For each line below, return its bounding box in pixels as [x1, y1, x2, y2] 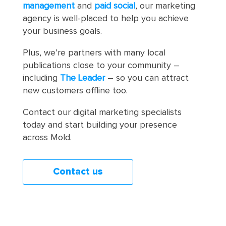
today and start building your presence [22, 120, 177, 130]
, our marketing [135, 1, 195, 11]
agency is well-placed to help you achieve [22, 14, 189, 23]
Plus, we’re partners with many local [22, 48, 165, 58]
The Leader [60, 73, 105, 83]
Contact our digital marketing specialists [22, 107, 182, 117]
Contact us [52, 166, 103, 177]
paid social [94, 1, 135, 11]
